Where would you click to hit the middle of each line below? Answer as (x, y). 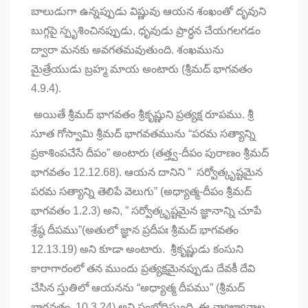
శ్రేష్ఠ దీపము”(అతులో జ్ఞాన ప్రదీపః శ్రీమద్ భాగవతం (135, 230)
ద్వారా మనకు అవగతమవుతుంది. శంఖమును (128, 49)
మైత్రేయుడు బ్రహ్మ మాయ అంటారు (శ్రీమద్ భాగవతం (142, 69)
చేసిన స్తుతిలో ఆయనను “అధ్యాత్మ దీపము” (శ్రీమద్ (138, 287)
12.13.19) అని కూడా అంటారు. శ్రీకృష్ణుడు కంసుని (137, 249)
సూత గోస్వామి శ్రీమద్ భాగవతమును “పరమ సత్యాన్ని (143, 133)
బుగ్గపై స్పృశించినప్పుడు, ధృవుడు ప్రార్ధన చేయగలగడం (146, 30)
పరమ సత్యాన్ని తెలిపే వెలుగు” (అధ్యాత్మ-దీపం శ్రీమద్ (141, 191)
